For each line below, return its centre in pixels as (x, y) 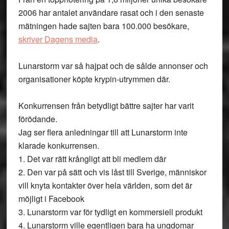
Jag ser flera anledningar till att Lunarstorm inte (103, 132)
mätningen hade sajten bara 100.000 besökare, (104, 26)
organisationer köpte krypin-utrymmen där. (94, 79)
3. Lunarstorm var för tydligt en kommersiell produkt (110, 212)
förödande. (38, 119)
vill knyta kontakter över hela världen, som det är (105, 185)
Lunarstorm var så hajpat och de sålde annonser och (113, 66)
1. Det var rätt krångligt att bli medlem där (92, 159)
